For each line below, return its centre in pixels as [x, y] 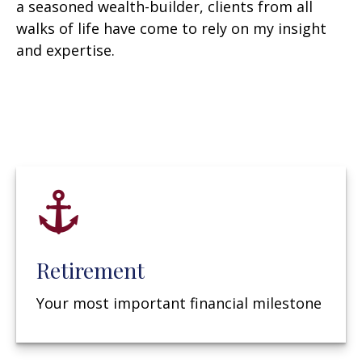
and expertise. [65, 50]
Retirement [90, 270]
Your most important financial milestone [179, 303]
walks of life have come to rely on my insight [171, 28]
